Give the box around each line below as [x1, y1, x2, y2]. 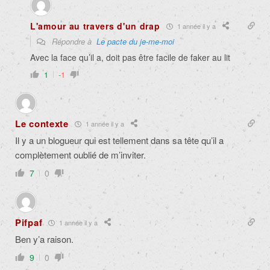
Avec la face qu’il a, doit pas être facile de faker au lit [30, 51, 230, 64]
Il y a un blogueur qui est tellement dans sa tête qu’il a [15, 134, 224, 147]
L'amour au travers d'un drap [30, 20, 160, 33]
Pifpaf [15, 216, 43, 230]
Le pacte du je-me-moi [96, 36, 174, 48]
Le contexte [15, 117, 69, 131]
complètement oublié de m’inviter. [15, 148, 146, 162]
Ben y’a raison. [15, 233, 74, 246]
